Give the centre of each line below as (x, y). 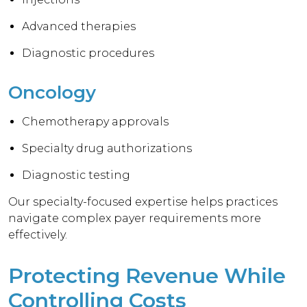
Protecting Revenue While (147, 276)
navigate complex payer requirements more (135, 218)
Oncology (52, 93)
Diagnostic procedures (88, 53)
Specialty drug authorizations (107, 148)
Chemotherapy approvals (96, 122)
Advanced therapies (79, 26)
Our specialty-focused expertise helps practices (143, 202)
